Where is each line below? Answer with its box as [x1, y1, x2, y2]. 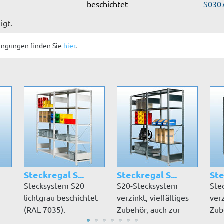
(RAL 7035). [24, 204, 65, 214]
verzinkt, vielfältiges [117, 192, 189, 202]
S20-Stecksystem [117, 180, 178, 190]
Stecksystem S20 [24, 180, 84, 190]
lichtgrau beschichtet [24, 192, 98, 202]
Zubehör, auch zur [117, 204, 180, 214]
